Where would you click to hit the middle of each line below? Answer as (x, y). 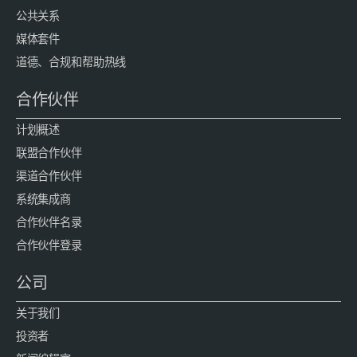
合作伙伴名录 (49, 223)
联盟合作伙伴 (49, 153)
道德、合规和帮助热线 (71, 63)
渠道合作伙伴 (49, 177)
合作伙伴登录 (49, 246)
